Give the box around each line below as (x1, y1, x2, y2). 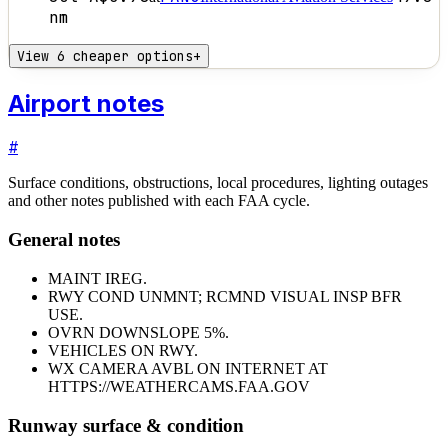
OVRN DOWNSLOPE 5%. (48, 323, 229, 341)
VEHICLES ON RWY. (48, 341, 198, 359)
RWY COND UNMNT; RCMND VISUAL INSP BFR (48, 287, 402, 305)
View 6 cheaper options (17, 46, 193, 65)
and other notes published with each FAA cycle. (8, 192, 310, 210)
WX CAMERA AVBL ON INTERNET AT (48, 359, 328, 377)
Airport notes (8, 88, 164, 118)
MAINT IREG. (48, 269, 147, 287)
